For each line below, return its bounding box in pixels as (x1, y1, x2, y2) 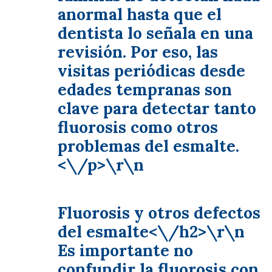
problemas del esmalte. (58, 135, 239, 157)
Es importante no (58, 240, 193, 261)
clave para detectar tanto (58, 98, 256, 119)
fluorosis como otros (58, 117, 218, 138)
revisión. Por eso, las (58, 41, 218, 63)
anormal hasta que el (58, 4, 222, 25)
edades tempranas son (58, 79, 232, 100)
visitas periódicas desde (58, 60, 245, 81)
